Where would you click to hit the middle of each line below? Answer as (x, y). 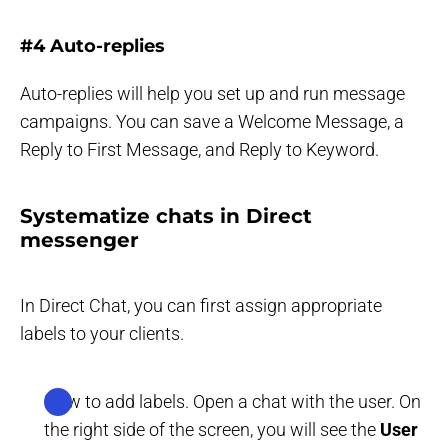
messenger (79, 239)
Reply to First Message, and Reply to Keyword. (199, 149)
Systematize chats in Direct (166, 215)
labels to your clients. (102, 333)
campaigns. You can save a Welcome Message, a (212, 121)
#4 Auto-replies (92, 45)
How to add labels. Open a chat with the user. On (232, 401)
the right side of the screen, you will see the (212, 429)
